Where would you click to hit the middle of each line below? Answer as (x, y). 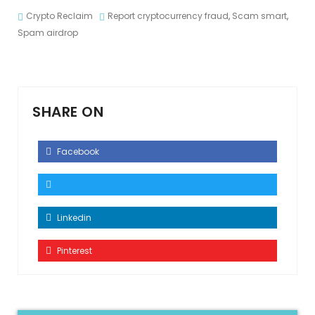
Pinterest (73, 251)
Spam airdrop (48, 33)
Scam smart (259, 16)
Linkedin (73, 218)
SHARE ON (68, 112)
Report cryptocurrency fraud (168, 16)
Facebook (77, 152)
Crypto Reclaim (59, 16)
